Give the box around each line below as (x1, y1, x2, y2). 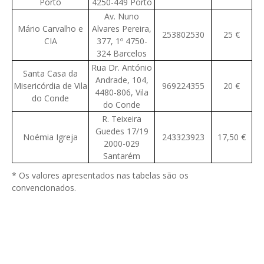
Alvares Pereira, (92, 23, 151, 35)
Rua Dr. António (91, 62, 152, 74)
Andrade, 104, (95, 74, 148, 86)
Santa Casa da (23, 68, 78, 80)
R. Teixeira (102, 113, 141, 125)
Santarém (103, 150, 140, 162)
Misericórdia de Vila (14, 80, 87, 92)
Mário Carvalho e (18, 23, 83, 35)
